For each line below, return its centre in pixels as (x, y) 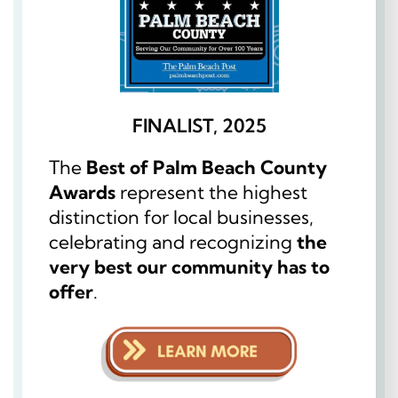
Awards (82, 192)
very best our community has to (189, 267)
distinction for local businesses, (181, 217)
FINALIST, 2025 (199, 126)
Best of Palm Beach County (207, 167)
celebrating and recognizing (173, 242)
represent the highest (211, 192)
